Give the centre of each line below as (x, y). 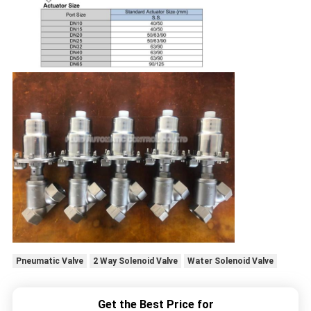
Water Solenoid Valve (230, 261)
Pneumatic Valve (49, 261)
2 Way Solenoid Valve (135, 261)
